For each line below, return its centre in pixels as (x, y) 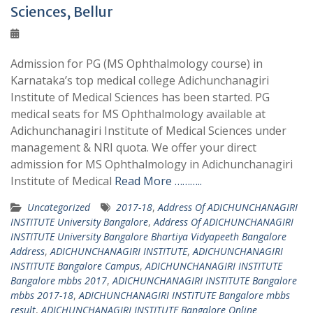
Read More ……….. (158, 181)
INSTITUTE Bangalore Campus (75, 266)
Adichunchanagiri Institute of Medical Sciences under (148, 131)
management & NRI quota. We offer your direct (133, 147)
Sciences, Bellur (62, 12)
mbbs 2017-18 (42, 295)
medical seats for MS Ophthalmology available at (138, 114)
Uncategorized (59, 207)
